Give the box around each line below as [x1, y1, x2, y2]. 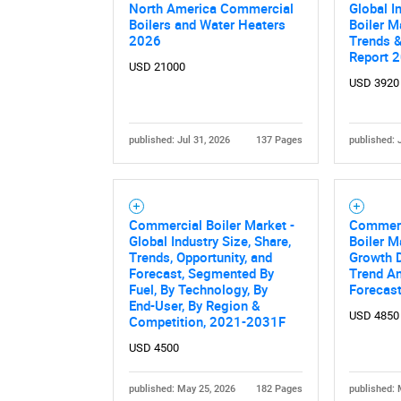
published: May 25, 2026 [128, 383, 235, 396]
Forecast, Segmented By [128, 264, 274, 283]
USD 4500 [128, 341, 179, 355]
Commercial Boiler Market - [128, 216, 294, 235]
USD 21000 [128, 60, 185, 74]
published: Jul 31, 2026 [128, 134, 230, 147]
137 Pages [256, 134, 303, 147]
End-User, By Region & [128, 296, 260, 315]
